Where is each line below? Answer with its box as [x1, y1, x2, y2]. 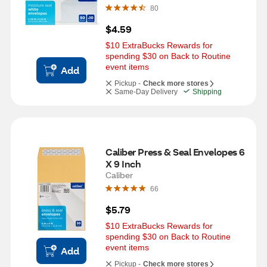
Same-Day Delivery [114, 88, 178, 96]
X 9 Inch [105, 157, 141, 170]
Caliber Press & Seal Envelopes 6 [105, 145, 245, 158]
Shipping [193, 88, 222, 96]
